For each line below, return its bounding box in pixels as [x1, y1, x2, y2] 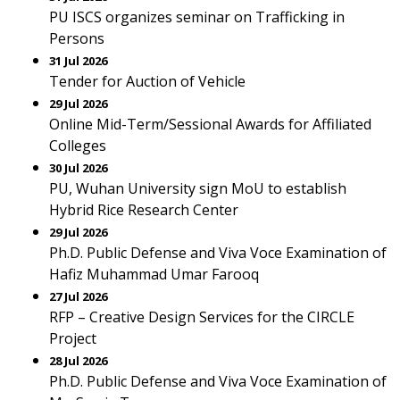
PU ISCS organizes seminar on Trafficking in [49, 7, 345, 27]
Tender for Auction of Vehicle [49, 71, 246, 91]
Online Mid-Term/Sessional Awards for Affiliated [49, 114, 371, 134]
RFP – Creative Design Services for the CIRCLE [49, 307, 354, 327]
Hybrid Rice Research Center [49, 200, 238, 220]
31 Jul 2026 [49, 53, 107, 69]
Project [49, 329, 96, 348]
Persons [49, 29, 104, 48]
